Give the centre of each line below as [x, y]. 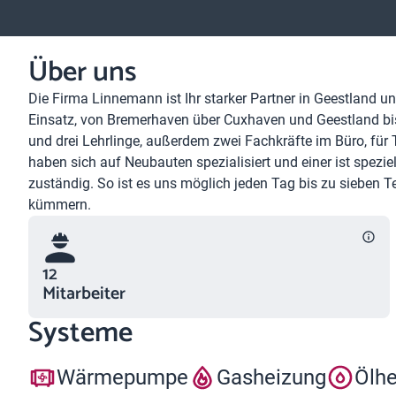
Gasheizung [271, 377]
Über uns [83, 72]
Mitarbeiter [84, 294]
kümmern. [60, 205]
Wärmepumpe [122, 377]
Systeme [80, 333]
